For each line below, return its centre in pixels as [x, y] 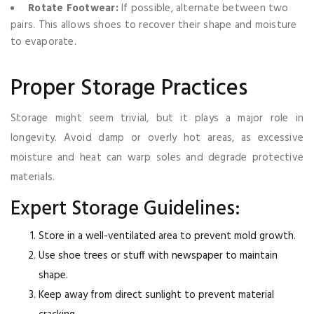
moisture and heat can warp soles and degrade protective [157, 158]
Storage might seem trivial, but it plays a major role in [157, 118]
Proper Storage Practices [129, 89]
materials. [33, 177]
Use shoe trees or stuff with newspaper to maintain [158, 256]
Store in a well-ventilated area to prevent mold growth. [167, 236]
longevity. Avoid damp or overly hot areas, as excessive [157, 138]
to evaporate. [43, 42]
